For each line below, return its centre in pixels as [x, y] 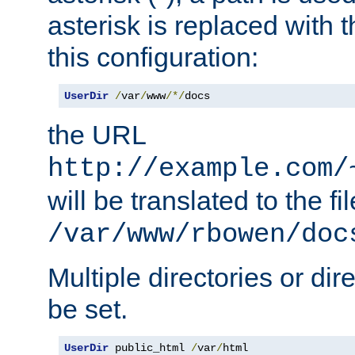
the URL [97, 135]
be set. [88, 309]
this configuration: [153, 57]
